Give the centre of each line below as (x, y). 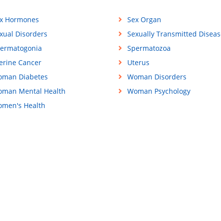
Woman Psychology (159, 91)
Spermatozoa (149, 48)
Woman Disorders (157, 77)
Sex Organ (144, 20)
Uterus (138, 63)
